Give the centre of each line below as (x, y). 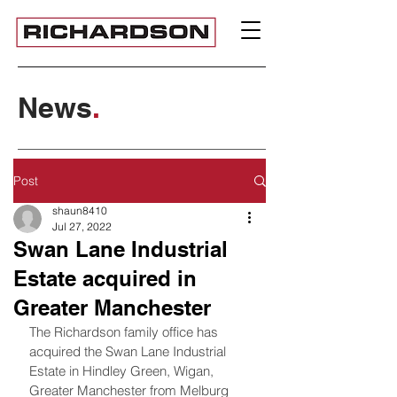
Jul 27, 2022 (82, 226)
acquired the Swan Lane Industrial (129, 351)
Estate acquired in (105, 278)
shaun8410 (80, 210)
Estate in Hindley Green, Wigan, (123, 371)
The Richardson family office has (125, 332)
